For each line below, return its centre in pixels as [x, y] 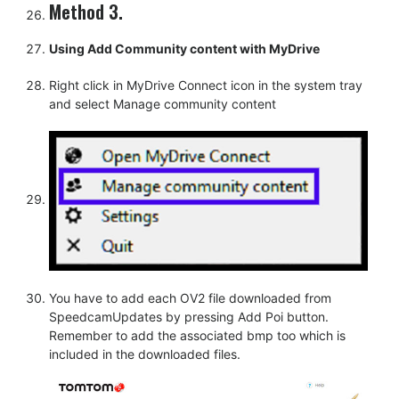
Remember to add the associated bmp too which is [197, 335]
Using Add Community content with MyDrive [184, 49]
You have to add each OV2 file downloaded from [190, 297]
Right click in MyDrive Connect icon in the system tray [206, 85]
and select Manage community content [163, 104]
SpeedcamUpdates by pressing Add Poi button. [189, 316]
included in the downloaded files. [145, 354]
